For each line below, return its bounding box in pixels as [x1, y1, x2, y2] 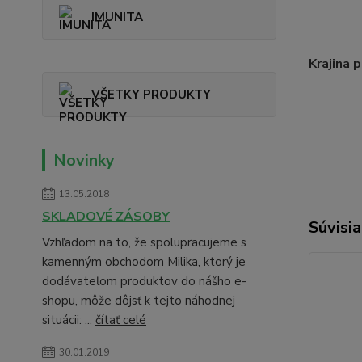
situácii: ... [42, 312, 95, 328]
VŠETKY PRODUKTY [91, 86, 211, 103]
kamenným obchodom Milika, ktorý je [42, 254, 246, 270]
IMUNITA [91, 9, 143, 25]
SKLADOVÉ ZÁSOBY [42, 208, 170, 225]
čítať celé [95, 312, 146, 328]
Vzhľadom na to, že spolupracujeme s [42, 234, 246, 250]
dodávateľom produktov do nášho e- [42, 273, 246, 289]
